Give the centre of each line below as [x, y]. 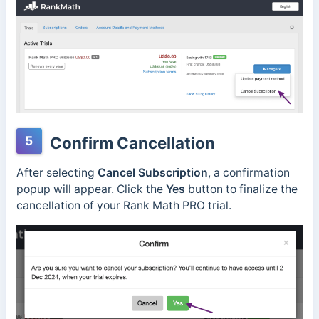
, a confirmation [249, 173]
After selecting [57, 173]
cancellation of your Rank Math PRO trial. [124, 206]
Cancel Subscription [152, 173]
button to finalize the [241, 189]
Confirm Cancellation [130, 143]
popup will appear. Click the [91, 189]
